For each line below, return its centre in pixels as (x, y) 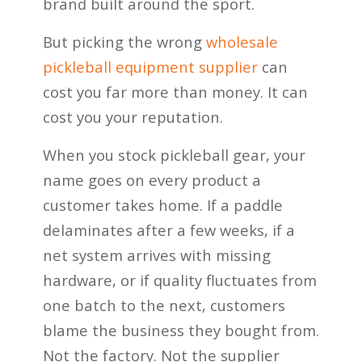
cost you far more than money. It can (175, 91)
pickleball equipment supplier (150, 66)
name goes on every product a (152, 179)
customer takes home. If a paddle (162, 204)
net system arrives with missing (156, 255)
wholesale (242, 41)
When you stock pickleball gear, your (174, 154)
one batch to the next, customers (164, 305)
